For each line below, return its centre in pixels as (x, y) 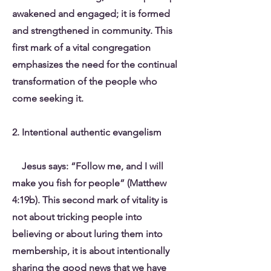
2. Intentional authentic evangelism (96, 132)
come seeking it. (96, 98)
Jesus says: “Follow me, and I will (88, 166)
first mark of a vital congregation (81, 47)
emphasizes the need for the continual (95, 64)
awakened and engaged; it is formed (91, 14)
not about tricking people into (77, 217)
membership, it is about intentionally (91, 251)
